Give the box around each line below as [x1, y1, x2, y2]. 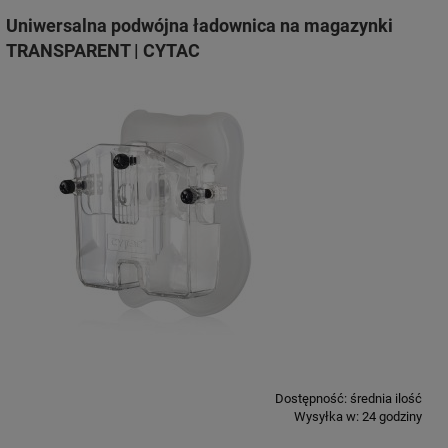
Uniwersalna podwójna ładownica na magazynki [6, 15, 393, 37]
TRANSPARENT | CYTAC [6, 40, 200, 62]
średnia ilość [350, 391, 422, 407]
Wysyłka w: [294, 409, 359, 425]
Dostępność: [275, 391, 347, 407]
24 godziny [362, 409, 422, 425]
